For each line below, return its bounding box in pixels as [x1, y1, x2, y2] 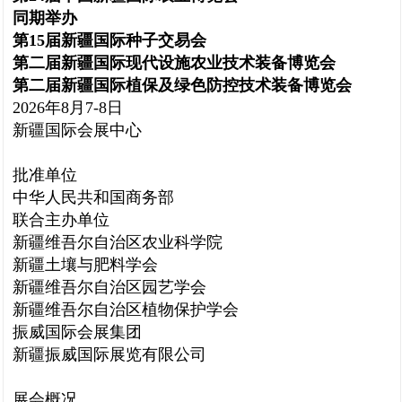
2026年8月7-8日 [13, 99, 123, 117]
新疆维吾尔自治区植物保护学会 [13, 301, 239, 319]
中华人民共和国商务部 [13, 188, 174, 206]
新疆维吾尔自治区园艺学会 [13, 278, 211, 296]
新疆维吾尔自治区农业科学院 [13, 233, 223, 251]
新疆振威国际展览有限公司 [13, 345, 206, 363]
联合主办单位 [13, 211, 109, 229]
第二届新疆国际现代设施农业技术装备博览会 [13, 54, 336, 72]
